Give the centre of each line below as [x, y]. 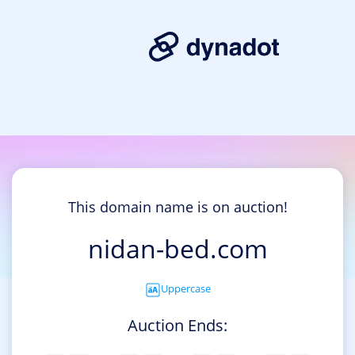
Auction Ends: [177, 325]
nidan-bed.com [177, 249]
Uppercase [185, 289]
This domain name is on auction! [177, 207]
